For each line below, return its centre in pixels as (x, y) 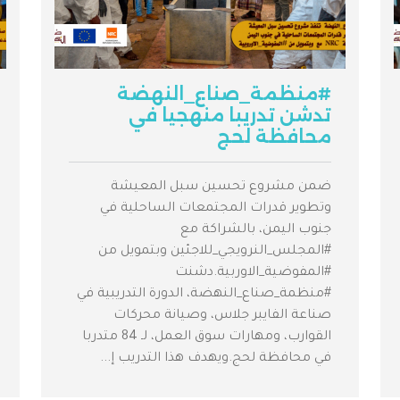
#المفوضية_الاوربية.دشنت (253, 274)
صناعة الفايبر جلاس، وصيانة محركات (222, 317)
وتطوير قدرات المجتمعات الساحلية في (216, 209)
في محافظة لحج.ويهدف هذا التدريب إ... (216, 359)
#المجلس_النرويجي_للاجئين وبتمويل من (215, 252)
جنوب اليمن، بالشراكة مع (256, 231)
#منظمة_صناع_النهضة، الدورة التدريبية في (204, 295)
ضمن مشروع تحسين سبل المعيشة (221, 188)
